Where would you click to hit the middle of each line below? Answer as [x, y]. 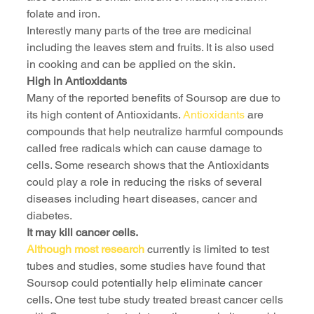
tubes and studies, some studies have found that [147, 266]
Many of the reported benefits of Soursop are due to [155, 98]
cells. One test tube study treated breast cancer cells [156, 300]
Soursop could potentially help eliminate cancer [146, 283]
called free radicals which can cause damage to [146, 149]
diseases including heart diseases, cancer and [143, 199]
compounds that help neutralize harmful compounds [156, 132]
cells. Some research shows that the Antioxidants [149, 165]
